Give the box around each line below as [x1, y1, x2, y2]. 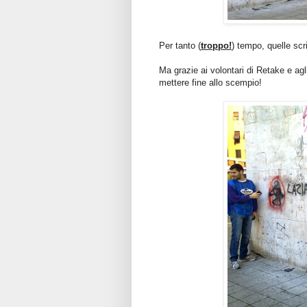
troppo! [201, 40, 232, 51]
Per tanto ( [159, 40, 201, 51]
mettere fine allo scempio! [159, 77, 262, 88]
